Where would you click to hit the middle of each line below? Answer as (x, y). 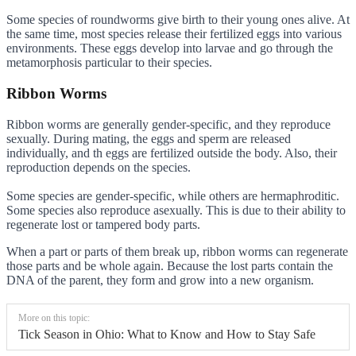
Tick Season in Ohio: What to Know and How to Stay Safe (167, 334)
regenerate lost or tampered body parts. (103, 224)
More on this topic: (54, 317)
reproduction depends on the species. (99, 167)
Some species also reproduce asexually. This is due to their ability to (176, 210)
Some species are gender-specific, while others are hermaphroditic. (173, 195)
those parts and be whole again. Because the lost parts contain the (170, 265)
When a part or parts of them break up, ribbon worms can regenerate (177, 251)
